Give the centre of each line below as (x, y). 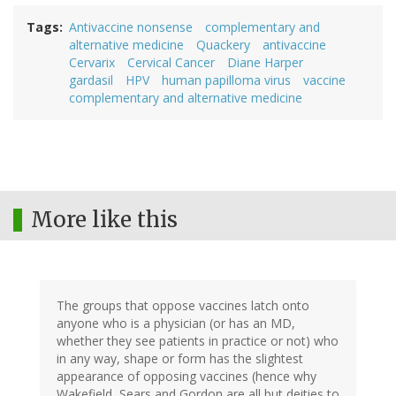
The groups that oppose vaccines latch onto (183, 306)
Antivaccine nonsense (131, 27)
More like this (104, 220)
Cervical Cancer (171, 63)
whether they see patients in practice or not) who (198, 341)
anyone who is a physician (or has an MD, (176, 324)
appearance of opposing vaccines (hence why (187, 377)
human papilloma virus (226, 80)
